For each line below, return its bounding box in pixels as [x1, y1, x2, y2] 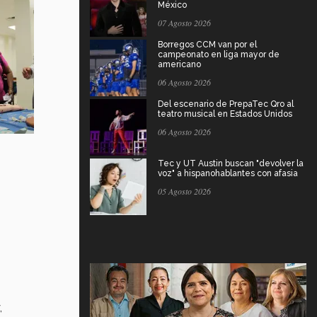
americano [158, 59, 201, 69]
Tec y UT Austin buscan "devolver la [158, 158, 304, 168]
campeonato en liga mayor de [158, 49, 279, 59]
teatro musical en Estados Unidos [158, 108, 292, 119]
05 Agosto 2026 [158, 185, 211, 197]
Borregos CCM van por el [158, 39, 257, 50]
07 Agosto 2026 [158, 16, 211, 28]
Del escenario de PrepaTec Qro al [158, 98, 294, 109]
